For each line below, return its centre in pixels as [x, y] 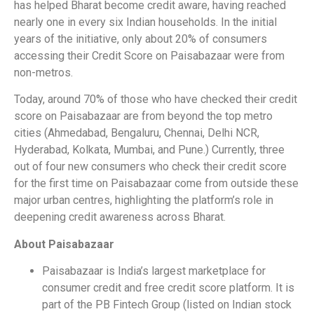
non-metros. [43, 72]
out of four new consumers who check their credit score [150, 167]
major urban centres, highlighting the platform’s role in [144, 200]
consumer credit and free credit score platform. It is [168, 288]
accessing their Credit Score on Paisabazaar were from [149, 55]
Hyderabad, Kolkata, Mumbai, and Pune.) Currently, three [149, 150]
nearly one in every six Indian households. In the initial [145, 22]
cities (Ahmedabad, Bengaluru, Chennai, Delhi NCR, [137, 133]
